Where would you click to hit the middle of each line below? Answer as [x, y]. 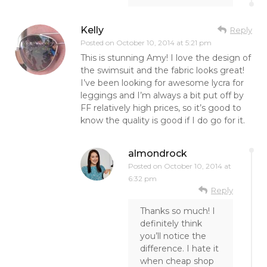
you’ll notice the [173, 236]
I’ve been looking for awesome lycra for [162, 83]
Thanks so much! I [178, 211]
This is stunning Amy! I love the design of [166, 58]
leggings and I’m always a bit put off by [162, 95]
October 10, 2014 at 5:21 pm [164, 42]
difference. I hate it [179, 248]
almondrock [158, 153]
